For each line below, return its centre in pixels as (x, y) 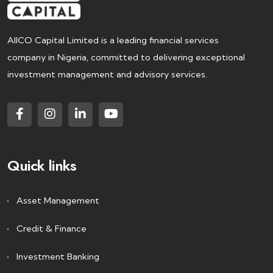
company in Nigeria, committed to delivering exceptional (126, 57)
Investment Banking (58, 257)
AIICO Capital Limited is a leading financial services (113, 40)
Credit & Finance (51, 229)
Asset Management (58, 200)
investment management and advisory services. (107, 74)
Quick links (42, 165)
